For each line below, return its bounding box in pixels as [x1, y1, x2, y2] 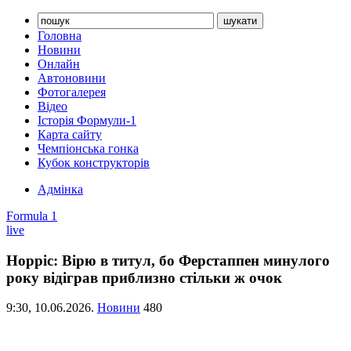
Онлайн [38, 57, 80, 71]
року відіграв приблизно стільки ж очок [6, 269, 282, 286]
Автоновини [38, 71, 106, 85]
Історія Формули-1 [38, 114, 136, 127]
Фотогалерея [38, 85, 106, 99]
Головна [38, 29, 81, 42]
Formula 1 [6, 209, 57, 223]
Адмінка [38, 183, 83, 196]
